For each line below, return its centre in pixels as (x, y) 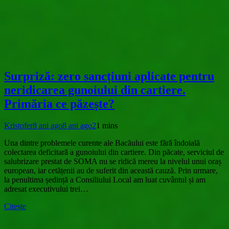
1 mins (107, 125)
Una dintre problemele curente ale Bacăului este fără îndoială (102, 143)
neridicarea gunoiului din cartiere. (95, 90)
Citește (15, 206)
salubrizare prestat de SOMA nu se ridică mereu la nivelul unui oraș (113, 161)
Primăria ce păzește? (59, 104)
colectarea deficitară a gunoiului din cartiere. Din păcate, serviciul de (114, 152)
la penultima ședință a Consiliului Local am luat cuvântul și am (105, 179)
